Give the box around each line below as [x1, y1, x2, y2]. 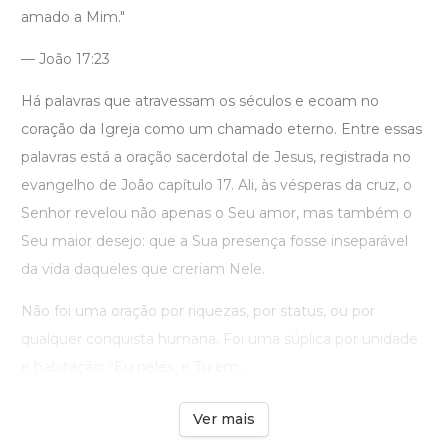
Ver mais [193, 409, 255, 428]
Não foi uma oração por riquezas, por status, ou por [21, 301, 375, 320]
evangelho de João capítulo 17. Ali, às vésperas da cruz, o [21, 175, 412, 194]
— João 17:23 [21, 49, 110, 68]
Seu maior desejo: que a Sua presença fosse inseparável [21, 231, 408, 250]
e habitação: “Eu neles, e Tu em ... [21, 357, 252, 376]
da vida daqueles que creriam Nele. [21, 259, 265, 278]
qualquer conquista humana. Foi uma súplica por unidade [21, 329, 418, 348]
